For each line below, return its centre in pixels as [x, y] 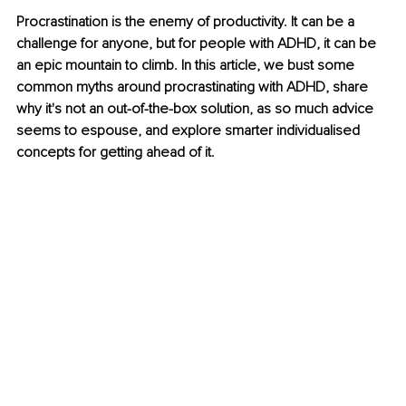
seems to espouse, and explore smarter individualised [190, 131]
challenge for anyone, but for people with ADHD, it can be [198, 44]
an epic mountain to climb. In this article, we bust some [187, 66]
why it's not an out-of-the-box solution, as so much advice [197, 109]
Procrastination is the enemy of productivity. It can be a [187, 22]
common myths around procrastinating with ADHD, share [194, 87]
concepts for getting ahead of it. [116, 153]
